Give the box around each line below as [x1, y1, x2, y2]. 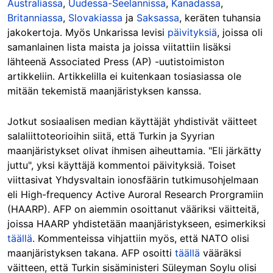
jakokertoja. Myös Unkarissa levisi [7, 26, 168, 39]
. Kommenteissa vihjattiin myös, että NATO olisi [32, 232, 249, 245]
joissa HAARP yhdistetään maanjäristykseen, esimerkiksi [7, 218, 266, 230]
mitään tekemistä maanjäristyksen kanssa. [7, 85, 201, 97]
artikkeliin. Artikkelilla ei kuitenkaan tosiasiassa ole [7, 70, 241, 83]
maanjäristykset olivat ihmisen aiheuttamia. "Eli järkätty [7, 144, 261, 157]
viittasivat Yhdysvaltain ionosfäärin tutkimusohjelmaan [7, 174, 258, 186]
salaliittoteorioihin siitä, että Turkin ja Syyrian [7, 130, 214, 143]
